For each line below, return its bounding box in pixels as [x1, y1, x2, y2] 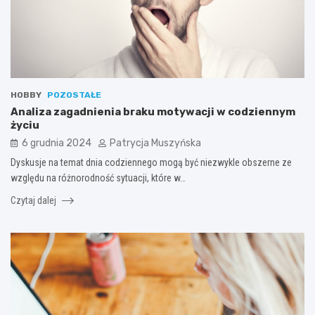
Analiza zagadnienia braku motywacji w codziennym [11, 105, 295, 118]
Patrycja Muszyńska [110, 136, 201, 149]
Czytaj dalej [11, 194, 58, 206]
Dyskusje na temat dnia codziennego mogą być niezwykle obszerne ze [11, 156, 292, 168]
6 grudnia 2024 [22, 136, 91, 149]
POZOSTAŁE [47, 89, 101, 100]
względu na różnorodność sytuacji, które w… [11, 172, 186, 184]
